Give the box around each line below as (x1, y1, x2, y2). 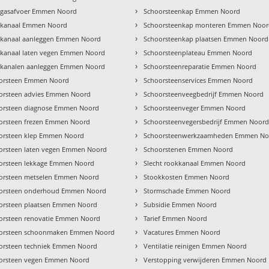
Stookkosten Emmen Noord (144, 172, 230, 182)
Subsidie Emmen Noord (144, 200, 217, 210)
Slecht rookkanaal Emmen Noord (144, 159, 246, 168)
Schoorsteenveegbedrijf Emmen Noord (144, 89, 264, 99)
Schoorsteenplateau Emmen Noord (144, 48, 253, 58)
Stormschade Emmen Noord (144, 186, 231, 196)
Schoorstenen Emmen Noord (144, 145, 234, 154)
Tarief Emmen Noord (144, 214, 208, 223)
